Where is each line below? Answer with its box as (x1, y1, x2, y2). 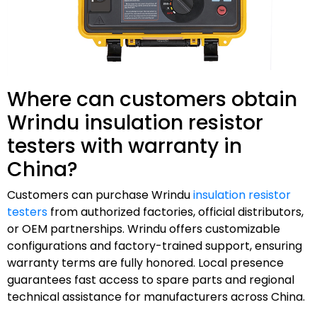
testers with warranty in (7, 132, 242, 160)
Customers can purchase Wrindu (7, 186, 193, 203)
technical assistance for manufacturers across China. (7, 288, 305, 305)
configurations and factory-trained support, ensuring (7, 237, 302, 254)
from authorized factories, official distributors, (47, 203, 304, 220)
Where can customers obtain (7, 85, 297, 113)
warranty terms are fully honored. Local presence (7, 254, 284, 271)
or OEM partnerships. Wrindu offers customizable (7, 220, 280, 237)
